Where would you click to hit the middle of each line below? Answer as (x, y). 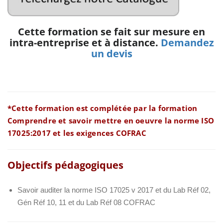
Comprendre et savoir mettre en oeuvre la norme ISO (111, 120)
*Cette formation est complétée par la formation (103, 108)
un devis (111, 54)
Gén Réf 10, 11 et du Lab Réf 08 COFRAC (86, 202)
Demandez (187, 43)
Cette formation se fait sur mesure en (111, 32)
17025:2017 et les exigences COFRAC (77, 133)
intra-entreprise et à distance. (85, 43)
